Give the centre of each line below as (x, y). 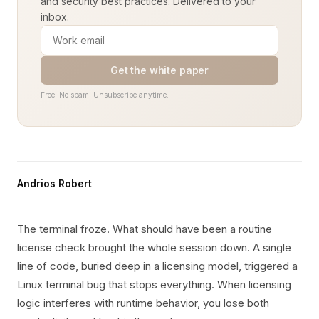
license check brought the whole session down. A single (154, 247)
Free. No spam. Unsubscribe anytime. (105, 95)
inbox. (55, 17)
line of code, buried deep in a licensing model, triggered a (157, 266)
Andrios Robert (54, 183)
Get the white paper (159, 70)
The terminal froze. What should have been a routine (145, 229)
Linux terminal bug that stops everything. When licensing (154, 284)
